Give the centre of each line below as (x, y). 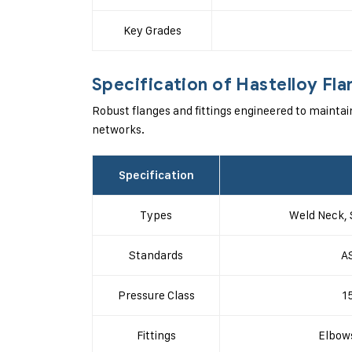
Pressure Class (156, 295)
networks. (118, 129)
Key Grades (152, 30)
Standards (156, 255)
